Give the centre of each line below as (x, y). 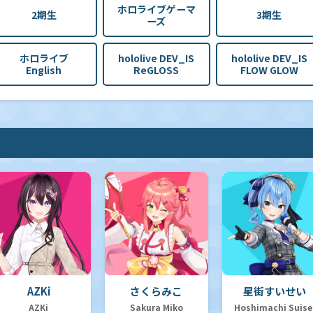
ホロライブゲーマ (156, 9)
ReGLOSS (156, 70)
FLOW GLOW (269, 70)
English (44, 70)
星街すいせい (274, 291)
